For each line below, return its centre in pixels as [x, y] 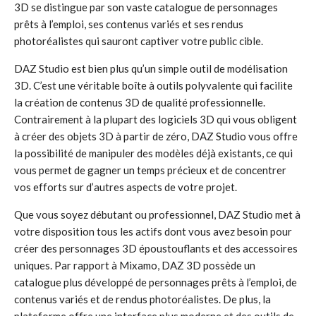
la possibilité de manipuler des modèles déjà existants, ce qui [153, 153]
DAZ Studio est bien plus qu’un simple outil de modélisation [151, 68]
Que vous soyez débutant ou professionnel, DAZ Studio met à [157, 214]
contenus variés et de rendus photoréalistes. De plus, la [142, 299]
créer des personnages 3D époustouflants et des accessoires [156, 248]
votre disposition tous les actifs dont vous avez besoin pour [153, 231]
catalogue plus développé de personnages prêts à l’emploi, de [156, 282]
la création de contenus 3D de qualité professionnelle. [140, 102]
